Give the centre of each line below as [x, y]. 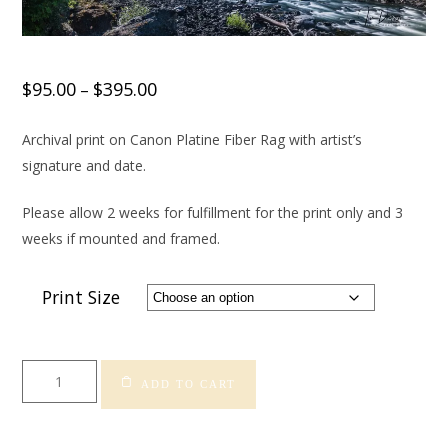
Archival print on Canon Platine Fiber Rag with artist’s [192, 140]
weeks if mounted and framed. [121, 239]
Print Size [81, 297]
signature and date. [84, 166]
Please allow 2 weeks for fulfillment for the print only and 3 [213, 213]
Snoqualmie [59, 372]
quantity [47, 424]
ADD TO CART [189, 385]
